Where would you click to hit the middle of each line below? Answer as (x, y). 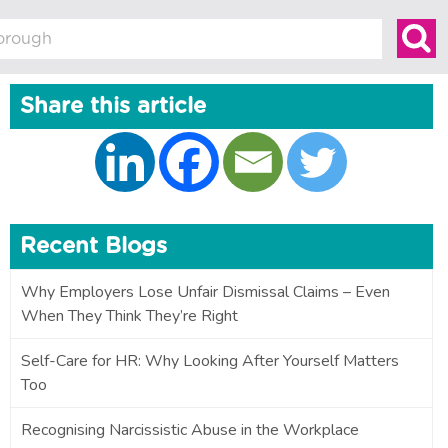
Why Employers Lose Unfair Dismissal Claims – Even (205, 292)
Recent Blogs (93, 246)
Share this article (112, 106)
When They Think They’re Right (129, 316)
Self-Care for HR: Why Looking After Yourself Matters (209, 361)
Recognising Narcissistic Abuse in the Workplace (189, 430)
